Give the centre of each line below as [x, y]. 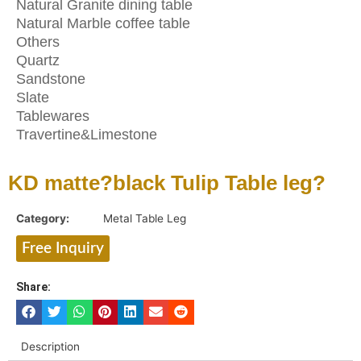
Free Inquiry [63, 248]
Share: [33, 286]
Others [38, 41]
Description [51, 346]
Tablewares [53, 116]
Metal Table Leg [145, 218]
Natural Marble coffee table [103, 23]
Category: [43, 218]
